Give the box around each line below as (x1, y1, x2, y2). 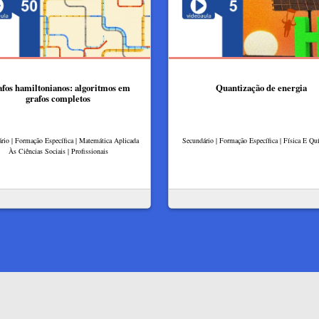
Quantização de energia (215, 81, 307, 95)
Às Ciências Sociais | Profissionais (8, 146, 108, 157)
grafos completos (26, 92, 90, 105)
